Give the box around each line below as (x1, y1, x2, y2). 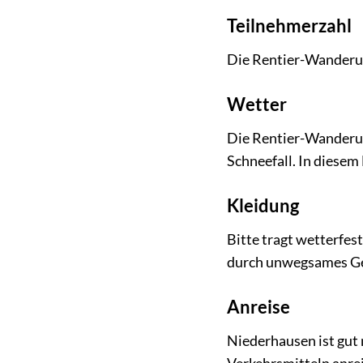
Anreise (227, 295, 291, 318)
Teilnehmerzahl (227, 15, 352, 37)
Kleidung (227, 194, 300, 217)
